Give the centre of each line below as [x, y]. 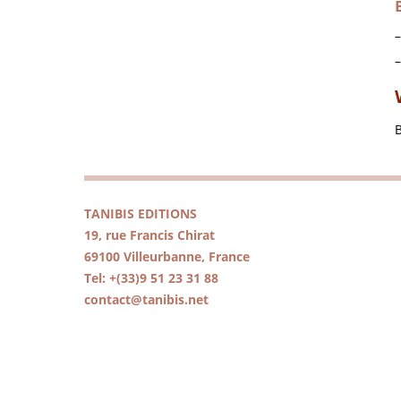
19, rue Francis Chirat [150, 235]
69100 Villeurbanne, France [167, 257]
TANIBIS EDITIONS [141, 214]
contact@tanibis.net [147, 300]
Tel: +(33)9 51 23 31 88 [152, 278]
